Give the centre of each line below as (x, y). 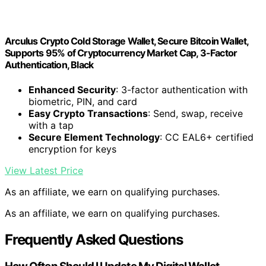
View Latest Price (44, 170)
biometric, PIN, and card (83, 101)
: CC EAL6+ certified (207, 137)
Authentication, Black (49, 65)
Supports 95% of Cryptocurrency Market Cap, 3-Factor (121, 53)
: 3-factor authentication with (182, 89)
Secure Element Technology (94, 137)
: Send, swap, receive (195, 113)
